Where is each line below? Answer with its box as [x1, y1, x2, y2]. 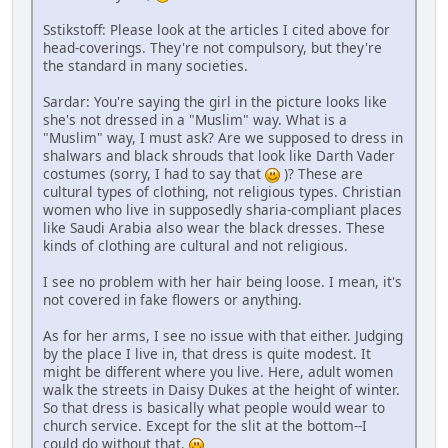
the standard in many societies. [43, 56, 248, 76]
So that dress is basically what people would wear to [43, 398, 385, 418]
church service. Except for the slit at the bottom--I [43, 416, 367, 436]
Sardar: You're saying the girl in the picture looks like [43, 92, 387, 112]
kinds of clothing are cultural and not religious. [43, 236, 348, 256]
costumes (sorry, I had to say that [43, 164, 265, 184]
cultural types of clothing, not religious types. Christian [43, 182, 401, 202]
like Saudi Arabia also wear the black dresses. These [43, 218, 385, 238]
